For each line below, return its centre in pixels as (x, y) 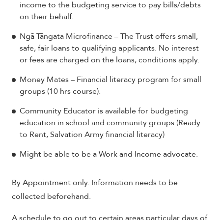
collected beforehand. (51, 196)
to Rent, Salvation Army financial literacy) (92, 135)
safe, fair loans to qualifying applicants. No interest (109, 48)
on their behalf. (48, 17)
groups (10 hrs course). (60, 91)
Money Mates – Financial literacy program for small (110, 80)
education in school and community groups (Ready (110, 123)
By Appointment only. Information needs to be (95, 183)
